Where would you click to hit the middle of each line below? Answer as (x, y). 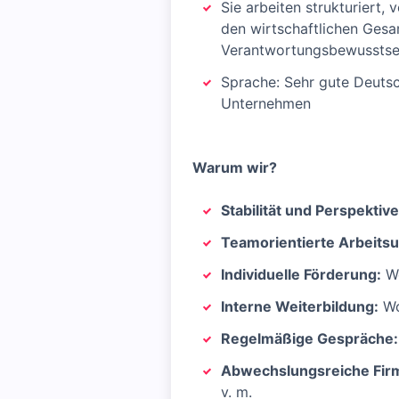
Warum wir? (235, 167)
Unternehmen (266, 103)
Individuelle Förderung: (301, 274)
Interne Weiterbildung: (300, 306)
